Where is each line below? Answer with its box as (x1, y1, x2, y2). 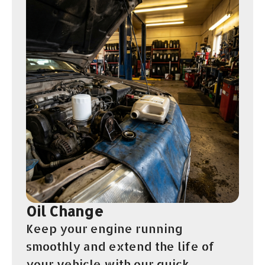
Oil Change (26, 201, 104, 220)
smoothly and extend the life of (26, 238, 215, 254)
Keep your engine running (26, 220, 183, 236)
